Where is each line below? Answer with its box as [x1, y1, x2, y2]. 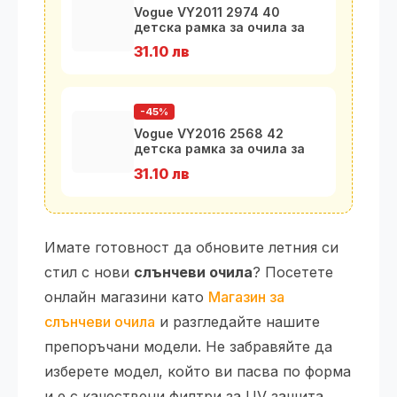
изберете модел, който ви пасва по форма [44, 362, 351, 380]
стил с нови [44, 262, 134, 281]
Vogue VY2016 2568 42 [134, 126, 284, 142]
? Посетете [253, 262, 333, 281]
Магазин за [208, 287, 284, 306]
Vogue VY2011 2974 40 [134, 4, 280, 20]
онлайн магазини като [44, 287, 208, 306]
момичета [134, 156, 201, 172]
